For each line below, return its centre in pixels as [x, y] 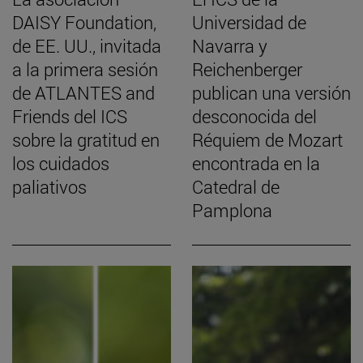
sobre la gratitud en [86, 140]
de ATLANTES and [83, 93]
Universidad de [249, 23]
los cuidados [61, 164]
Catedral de [236, 187]
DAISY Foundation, [84, 23]
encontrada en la [256, 164]
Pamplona [232, 211]
